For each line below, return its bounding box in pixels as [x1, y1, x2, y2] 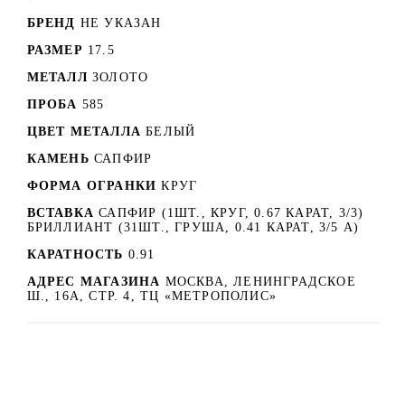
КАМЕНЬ [26, 151, 89, 165]
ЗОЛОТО [92, 70, 149, 84]
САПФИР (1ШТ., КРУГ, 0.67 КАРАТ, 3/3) [99, 205, 364, 220]
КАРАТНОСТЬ [26, 247, 124, 261]
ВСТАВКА [26, 205, 94, 220]
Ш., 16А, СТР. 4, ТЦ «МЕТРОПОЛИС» [26, 288, 277, 303]
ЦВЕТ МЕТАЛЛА [26, 124, 141, 138]
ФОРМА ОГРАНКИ [26, 178, 157, 193]
